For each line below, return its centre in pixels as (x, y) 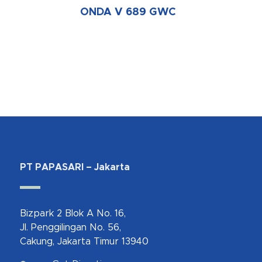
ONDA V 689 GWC (128, 13)
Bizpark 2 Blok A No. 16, (73, 214)
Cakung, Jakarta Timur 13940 (84, 242)
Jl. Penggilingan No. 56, (70, 228)
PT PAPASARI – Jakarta (75, 168)
